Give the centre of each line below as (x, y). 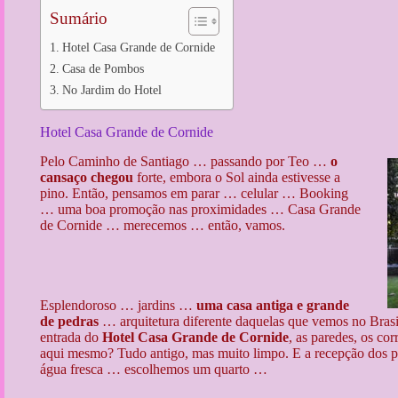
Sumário (79, 18)
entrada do (71, 337)
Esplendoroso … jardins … (118, 305)
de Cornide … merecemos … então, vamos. (163, 225)
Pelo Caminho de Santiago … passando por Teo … (183, 161)
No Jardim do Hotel (111, 90)
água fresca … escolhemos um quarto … (154, 369)
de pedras (69, 321)
